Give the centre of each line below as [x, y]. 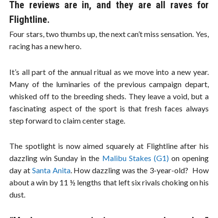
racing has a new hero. [45, 46]
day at [21, 170]
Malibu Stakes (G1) [135, 158]
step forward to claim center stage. [67, 120]
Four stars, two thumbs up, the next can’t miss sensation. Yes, [109, 34]
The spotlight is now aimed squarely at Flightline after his [109, 145]
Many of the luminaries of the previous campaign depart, [109, 84]
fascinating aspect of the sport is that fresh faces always [109, 108]
